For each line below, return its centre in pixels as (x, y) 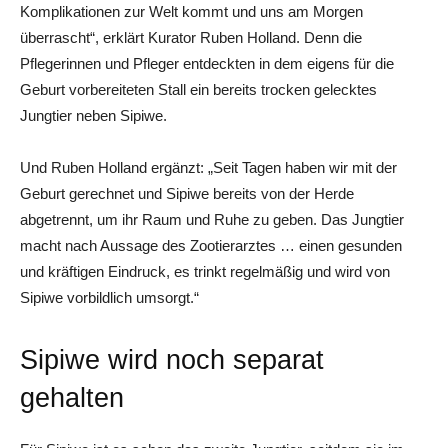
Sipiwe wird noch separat (172, 360)
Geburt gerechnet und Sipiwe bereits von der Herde (187, 194)
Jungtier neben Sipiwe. (93, 116)
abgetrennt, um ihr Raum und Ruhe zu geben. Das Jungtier (212, 220)
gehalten (72, 398)
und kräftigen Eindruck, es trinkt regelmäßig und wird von (205, 272)
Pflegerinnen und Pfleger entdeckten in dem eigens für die (207, 64)
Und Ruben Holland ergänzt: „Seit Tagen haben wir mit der (208, 168)
